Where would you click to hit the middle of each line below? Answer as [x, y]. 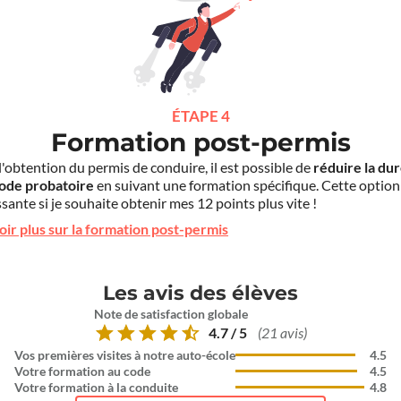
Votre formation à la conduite [96, 388]
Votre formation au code [82, 372]
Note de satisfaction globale [171, 315]
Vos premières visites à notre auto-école [125, 356]
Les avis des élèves [200, 294]
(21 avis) [282, 333]
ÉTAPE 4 [200, 115]
